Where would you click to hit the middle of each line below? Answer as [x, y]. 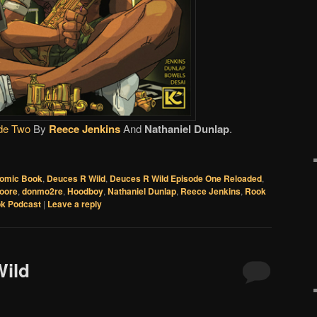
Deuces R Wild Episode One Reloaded [186, 178]
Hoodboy [85, 191]
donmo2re [42, 191]
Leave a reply [75, 203]
